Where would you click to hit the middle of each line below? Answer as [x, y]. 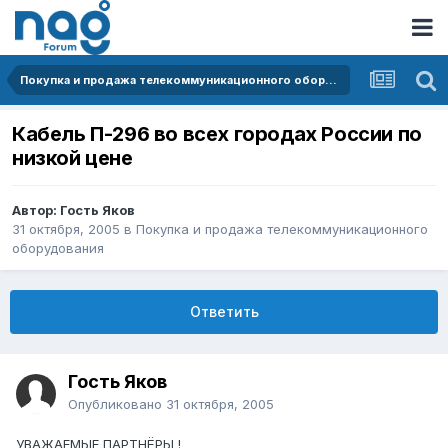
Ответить [224, 312]
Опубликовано [117, 404]
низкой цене [72, 158]
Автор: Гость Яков [73, 210]
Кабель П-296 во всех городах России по [217, 134]
